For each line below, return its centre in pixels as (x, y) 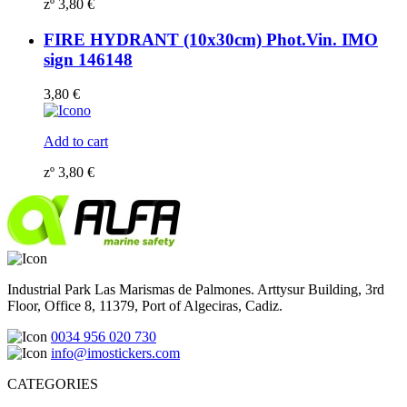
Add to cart (76, 142)
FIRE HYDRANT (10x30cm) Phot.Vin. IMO (211, 39)
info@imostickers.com (115, 353)
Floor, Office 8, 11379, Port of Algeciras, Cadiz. (145, 306)
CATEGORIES (53, 384)
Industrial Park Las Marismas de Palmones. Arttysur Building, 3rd (196, 290)
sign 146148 (88, 59)
